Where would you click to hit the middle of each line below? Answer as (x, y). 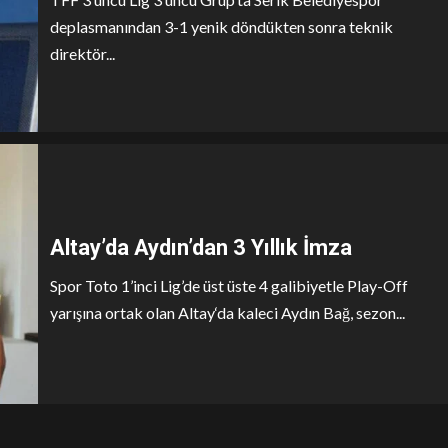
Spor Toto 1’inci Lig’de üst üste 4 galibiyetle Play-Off (229, 285)
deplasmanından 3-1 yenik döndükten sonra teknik (221, 26)
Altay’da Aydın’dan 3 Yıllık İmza (201, 247)
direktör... (82, 53)
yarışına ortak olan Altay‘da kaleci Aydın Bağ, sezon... (227, 312)
